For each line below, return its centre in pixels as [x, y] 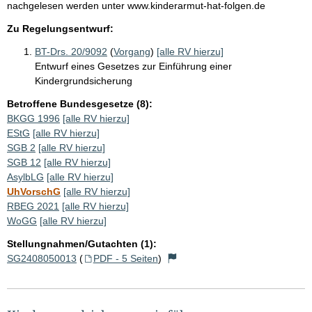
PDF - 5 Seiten [125, 258]
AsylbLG [25, 177]
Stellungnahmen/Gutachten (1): [82, 243]
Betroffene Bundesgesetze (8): [80, 103]
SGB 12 [24, 162]
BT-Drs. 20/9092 [71, 51]
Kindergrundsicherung [84, 80]
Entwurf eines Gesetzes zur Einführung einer [133, 66]
